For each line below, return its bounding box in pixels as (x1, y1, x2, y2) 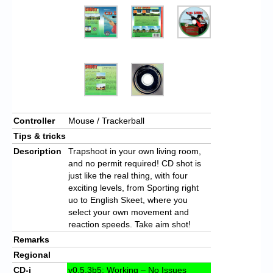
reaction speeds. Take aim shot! (68, 219, 191, 229)
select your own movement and (68, 207, 189, 217)
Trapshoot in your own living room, (68, 146, 201, 156)
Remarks (13, 234, 49, 244)
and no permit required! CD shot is (68, 158, 201, 168)
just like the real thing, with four (68, 170, 188, 180)
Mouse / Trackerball (68, 115, 144, 126)
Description (13, 146, 62, 156)
